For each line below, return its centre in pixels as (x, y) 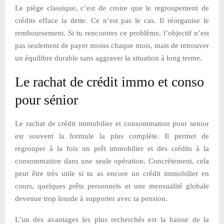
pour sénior (46, 99)
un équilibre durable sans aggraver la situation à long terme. (108, 58)
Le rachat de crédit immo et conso (109, 81)
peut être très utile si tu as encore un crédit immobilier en (112, 173)
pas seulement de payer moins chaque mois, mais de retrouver (112, 45)
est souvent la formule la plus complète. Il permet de (112, 136)
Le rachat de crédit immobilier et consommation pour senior (112, 123)
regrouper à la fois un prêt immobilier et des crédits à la (112, 148)
